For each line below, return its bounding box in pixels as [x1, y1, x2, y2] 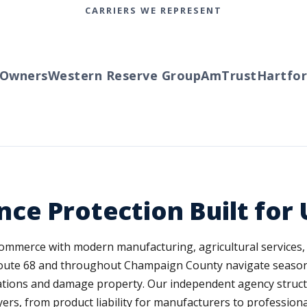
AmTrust [180, 67, 236, 84]
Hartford [236, 67, 295, 84]
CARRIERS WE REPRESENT [85, 4, 222, 16]
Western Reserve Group [27, 67, 181, 84]
